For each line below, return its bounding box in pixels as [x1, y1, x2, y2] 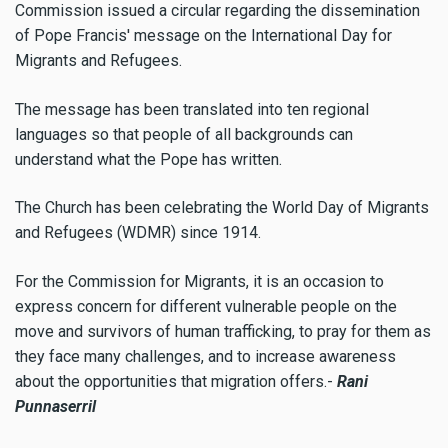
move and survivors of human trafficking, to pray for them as [15, 322, 431, 342]
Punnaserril [15, 397, 100, 417]
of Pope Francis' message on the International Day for [15, 25, 392, 45]
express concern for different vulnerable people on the [15, 297, 397, 317]
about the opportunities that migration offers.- [15, 372, 337, 392]
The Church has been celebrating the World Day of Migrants [15, 198, 429, 218]
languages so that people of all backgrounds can [15, 124, 353, 144]
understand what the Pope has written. [15, 149, 282, 169]
